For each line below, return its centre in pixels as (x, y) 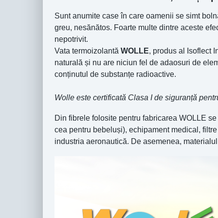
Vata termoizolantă (88, 51)
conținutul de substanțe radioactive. (115, 74)
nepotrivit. (71, 39)
